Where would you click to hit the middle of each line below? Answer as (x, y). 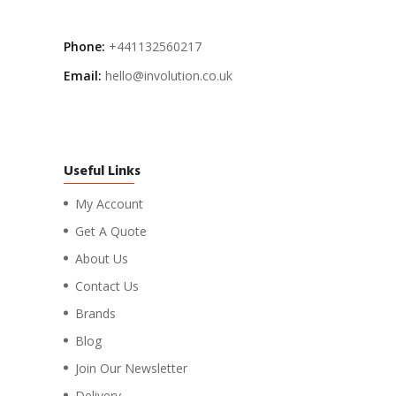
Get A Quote (111, 231)
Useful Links (102, 170)
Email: (83, 75)
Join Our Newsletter (131, 368)
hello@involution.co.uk (169, 75)
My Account (109, 203)
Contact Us (107, 286)
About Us (102, 258)
